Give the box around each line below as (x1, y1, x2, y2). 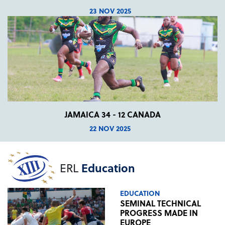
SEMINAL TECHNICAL (120, 197, 201, 209)
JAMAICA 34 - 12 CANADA (64, 108, 161, 120)
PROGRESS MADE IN (120, 206, 198, 218)
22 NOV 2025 (89, 123, 131, 134)
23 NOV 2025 (89, 5, 131, 16)
